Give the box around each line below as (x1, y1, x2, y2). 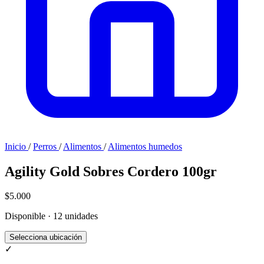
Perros (33, 141, 59, 151)
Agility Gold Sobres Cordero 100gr (5, 163, 217, 179)
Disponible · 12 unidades (5, 211, 98, 222)
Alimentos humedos (108, 141, 182, 151)
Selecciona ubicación (9, 233, 82, 242)
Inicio (5, 141, 26, 151)
